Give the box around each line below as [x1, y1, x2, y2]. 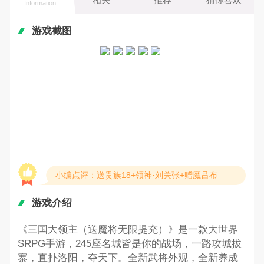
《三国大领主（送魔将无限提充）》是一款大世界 [17, 224, 238, 236]
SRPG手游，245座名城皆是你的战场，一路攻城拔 [17, 238, 242, 250]
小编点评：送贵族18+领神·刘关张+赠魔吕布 [55, 170, 217, 180]
